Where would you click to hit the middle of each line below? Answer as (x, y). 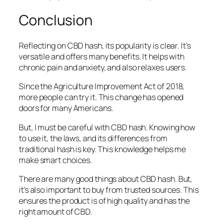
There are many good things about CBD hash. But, (106, 179)
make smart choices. (56, 160)
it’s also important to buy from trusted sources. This (109, 190)
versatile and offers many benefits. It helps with (102, 57)
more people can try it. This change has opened (101, 97)
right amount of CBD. (55, 211)
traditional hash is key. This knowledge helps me (103, 149)
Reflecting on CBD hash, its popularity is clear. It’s (105, 46)
